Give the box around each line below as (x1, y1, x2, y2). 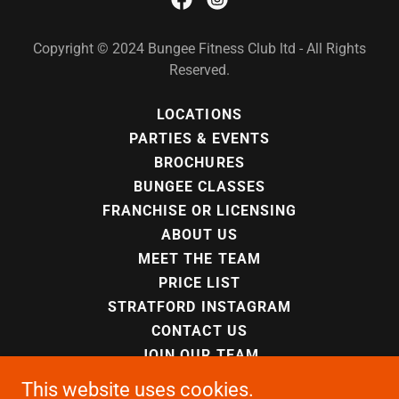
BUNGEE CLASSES (133, 178, 266, 195)
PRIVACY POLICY (137, 370, 262, 387)
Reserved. (169, 61, 230, 78)
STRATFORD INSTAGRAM (108, 298, 291, 315)
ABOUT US (160, 226, 239, 243)
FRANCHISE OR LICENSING (102, 202, 297, 219)
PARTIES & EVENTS (128, 130, 271, 147)
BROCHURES (154, 154, 245, 171)
